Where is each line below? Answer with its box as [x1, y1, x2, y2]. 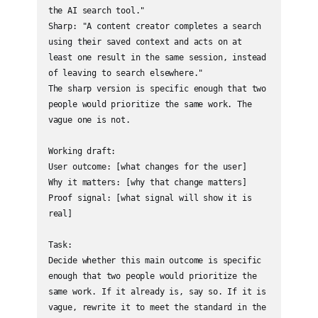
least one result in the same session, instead [48, 52, 267, 62]
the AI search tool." [48, 5, 146, 16]
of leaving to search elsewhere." [48, 67, 204, 78]
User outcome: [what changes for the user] [48, 161, 247, 172]
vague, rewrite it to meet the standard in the [48, 302, 267, 312]
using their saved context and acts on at [48, 36, 242, 47]
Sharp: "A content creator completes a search [48, 21, 262, 31]
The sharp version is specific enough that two [48, 83, 267, 94]
